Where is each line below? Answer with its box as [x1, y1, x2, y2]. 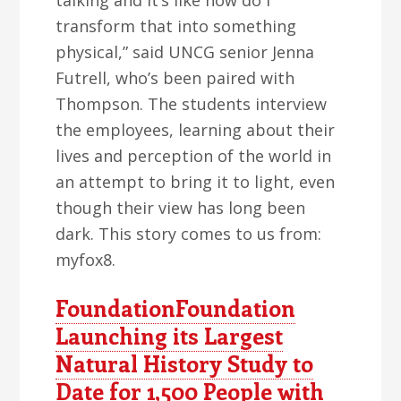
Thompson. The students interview [55, 93, 328, 115]
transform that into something [55, 15, 297, 37]
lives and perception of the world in [55, 145, 332, 166]
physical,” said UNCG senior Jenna [55, 41, 315, 63]
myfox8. [55, 249, 116, 270]
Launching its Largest [55, 320, 284, 351]
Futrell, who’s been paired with [55, 67, 295, 89]
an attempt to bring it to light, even [55, 171, 336, 192]
